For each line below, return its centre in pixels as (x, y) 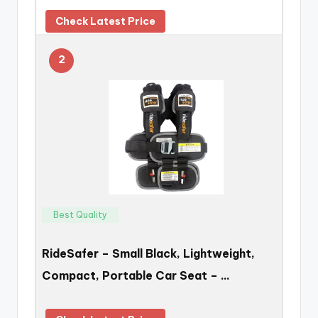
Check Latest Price (105, 21)
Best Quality (80, 214)
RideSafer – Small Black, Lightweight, (148, 253)
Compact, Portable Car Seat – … (136, 275)
